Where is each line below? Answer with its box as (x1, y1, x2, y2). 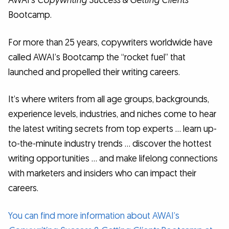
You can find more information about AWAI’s (8, 210, 179, 222)
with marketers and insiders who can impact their (8, 168, 196, 180)
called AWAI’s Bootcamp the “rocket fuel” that (8, 51, 186, 63)
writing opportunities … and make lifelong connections (8, 153, 218, 165)
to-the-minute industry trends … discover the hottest (8, 138, 212, 150)
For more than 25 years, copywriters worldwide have (8, 36, 213, 49)
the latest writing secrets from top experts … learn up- (8, 123, 217, 135)
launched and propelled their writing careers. (8, 66, 180, 78)
